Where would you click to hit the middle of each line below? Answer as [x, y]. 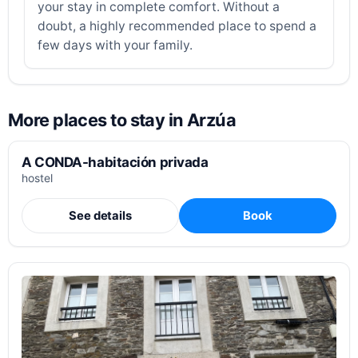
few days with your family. [115, 46]
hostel [37, 178]
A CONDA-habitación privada [115, 162]
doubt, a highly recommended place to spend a [177, 26]
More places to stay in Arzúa [122, 120]
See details [100, 215]
